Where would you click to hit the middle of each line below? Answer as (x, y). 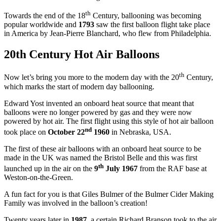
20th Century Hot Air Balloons (82, 55)
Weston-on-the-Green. (38, 178)
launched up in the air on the (49, 169)
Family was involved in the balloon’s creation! (76, 203)
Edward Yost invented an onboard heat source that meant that (99, 103)
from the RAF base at (173, 169)
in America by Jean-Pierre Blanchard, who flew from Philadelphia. (108, 34)
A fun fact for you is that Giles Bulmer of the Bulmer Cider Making (109, 194)
